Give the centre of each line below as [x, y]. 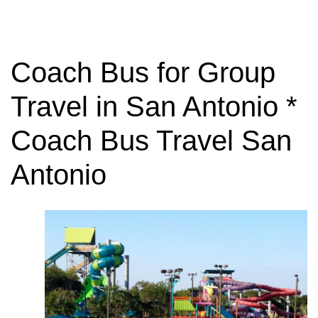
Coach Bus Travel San [151, 141]
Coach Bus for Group [143, 72]
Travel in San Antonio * [154, 106]
